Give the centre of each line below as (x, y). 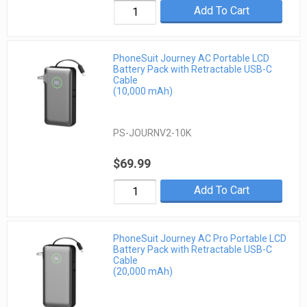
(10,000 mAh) (143, 91)
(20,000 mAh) (143, 271)
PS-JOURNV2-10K (152, 133)
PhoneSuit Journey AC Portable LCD (192, 59)
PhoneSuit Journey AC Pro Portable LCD (200, 238)
